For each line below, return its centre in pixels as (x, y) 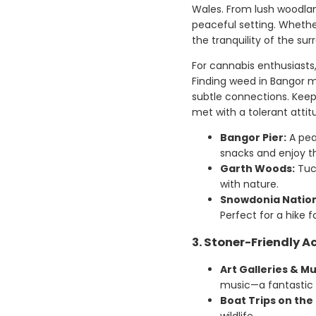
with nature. (249, 184)
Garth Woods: (257, 169)
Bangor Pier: (253, 138)
